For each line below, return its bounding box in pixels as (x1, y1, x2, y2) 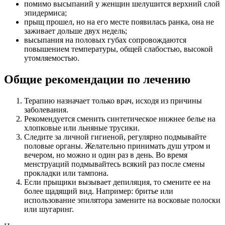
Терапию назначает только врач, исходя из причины (24, 96, 202, 105)
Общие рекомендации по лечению (4, 73, 190, 86)
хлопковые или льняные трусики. (24, 124, 140, 133)
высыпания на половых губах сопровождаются (24, 36, 186, 45)
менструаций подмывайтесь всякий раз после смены (24, 160, 205, 169)
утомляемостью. (24, 54, 79, 63)
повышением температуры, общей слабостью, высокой (24, 45, 213, 54)
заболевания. (24, 105, 68, 115)
